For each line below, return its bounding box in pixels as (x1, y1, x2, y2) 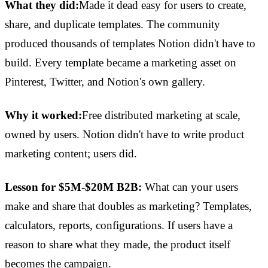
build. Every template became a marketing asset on (5, 56, 236, 69)
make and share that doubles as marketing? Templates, (5, 200, 252, 213)
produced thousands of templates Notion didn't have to (5, 37, 255, 50)
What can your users (142, 181, 238, 194)
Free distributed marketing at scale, (82, 109, 240, 122)
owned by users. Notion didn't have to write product (5, 128, 244, 141)
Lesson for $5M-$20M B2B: (5, 181, 142, 194)
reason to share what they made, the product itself (5, 238, 230, 251)
